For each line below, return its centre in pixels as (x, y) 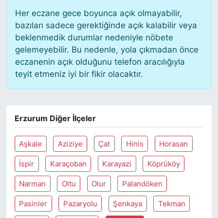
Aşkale (31, 144)
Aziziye (70, 144)
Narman (33, 184)
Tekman (172, 204)
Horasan (174, 144)
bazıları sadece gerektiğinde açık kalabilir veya (106, 25)
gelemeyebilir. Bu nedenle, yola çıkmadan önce (107, 49)
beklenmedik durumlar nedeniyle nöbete (94, 37)
